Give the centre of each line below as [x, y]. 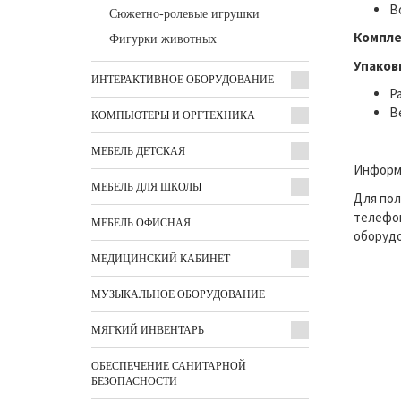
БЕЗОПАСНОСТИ [134, 382]
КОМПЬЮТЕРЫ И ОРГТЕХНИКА [173, 116]
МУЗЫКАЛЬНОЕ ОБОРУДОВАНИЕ [178, 295]
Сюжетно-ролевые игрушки [184, 14]
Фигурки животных [163, 39]
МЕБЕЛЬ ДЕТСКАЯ [138, 152]
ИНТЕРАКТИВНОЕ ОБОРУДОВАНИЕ [183, 80]
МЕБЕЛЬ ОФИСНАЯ [141, 223]
